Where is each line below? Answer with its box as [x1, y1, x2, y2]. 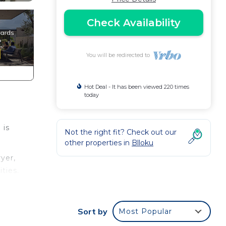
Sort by [78, 206, 107, 216]
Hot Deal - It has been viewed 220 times [84, 83, 189, 90]
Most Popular [119, 207, 172, 216]
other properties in [65, 138, 132, 147]
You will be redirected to [86, 51, 153, 59]
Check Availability [87, 17, 181, 29]
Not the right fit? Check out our [65, 128, 177, 137]
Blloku [132, 138, 153, 147]
